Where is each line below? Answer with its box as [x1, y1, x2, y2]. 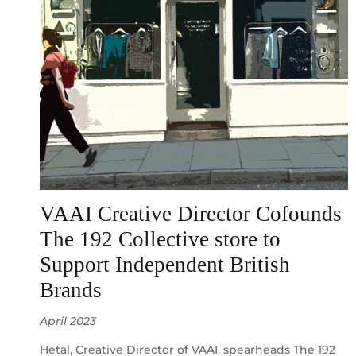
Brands [40, 278, 102, 303]
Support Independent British [40, 253, 290, 277]
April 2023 [40, 314, 96, 329]
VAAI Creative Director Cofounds [40, 202, 342, 226]
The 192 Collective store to [40, 227, 281, 252]
